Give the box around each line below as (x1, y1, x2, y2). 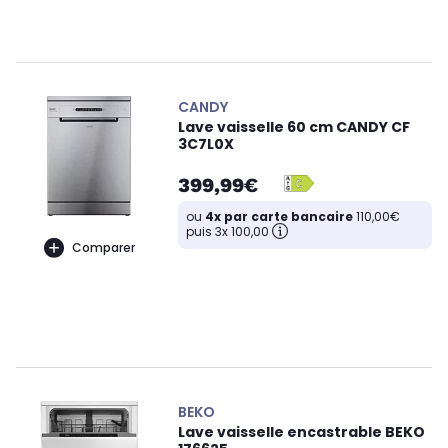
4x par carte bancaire (205, 208, 353, 226)
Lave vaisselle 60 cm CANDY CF (178, 117, 410, 138)
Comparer (71, 238, 135, 256)
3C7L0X (178, 134, 234, 155)
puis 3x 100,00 (186, 223, 269, 241)
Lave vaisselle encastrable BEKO (178, 422, 425, 443)
